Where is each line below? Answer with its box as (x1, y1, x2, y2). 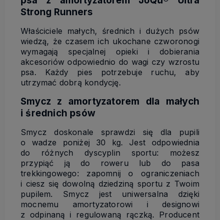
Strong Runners (21, 6, 93, 18)
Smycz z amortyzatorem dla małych (21, 95, 199, 107)
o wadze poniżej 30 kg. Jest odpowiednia (21, 137, 199, 147)
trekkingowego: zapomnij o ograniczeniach (21, 168, 199, 178)
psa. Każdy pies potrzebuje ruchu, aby (21, 67, 199, 77)
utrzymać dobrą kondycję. (21, 77, 123, 87)
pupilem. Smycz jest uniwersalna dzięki (21, 189, 199, 199)
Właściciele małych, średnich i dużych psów (21, 26, 199, 36)
